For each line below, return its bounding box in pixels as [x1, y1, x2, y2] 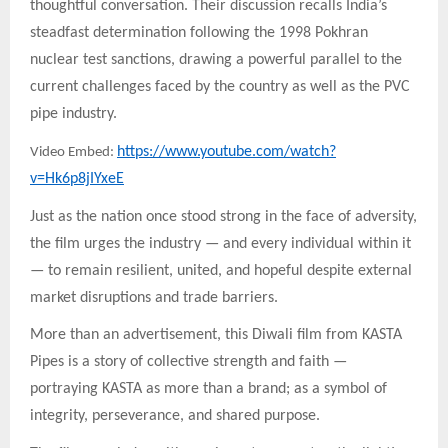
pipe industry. [30, 106, 117, 123]
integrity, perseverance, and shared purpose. [30, 408, 320, 425]
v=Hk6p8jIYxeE [30, 171, 124, 188]
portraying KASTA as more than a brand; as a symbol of [30, 381, 387, 398]
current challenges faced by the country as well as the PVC [30, 79, 410, 96]
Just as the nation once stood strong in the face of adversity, [30, 208, 417, 225]
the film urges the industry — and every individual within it [30, 235, 411, 252]
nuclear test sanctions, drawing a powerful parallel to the [30, 52, 402, 69]
